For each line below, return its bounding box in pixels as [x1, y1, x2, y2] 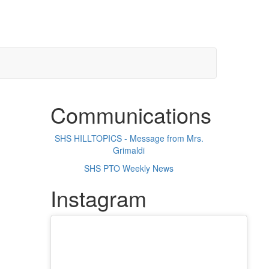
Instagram [50, 183, 147, 214]
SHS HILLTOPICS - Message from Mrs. [54, 132, 204, 145]
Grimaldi [113, 144, 145, 157]
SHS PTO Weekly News [84, 162, 174, 175]
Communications [50, 99, 211, 130]
